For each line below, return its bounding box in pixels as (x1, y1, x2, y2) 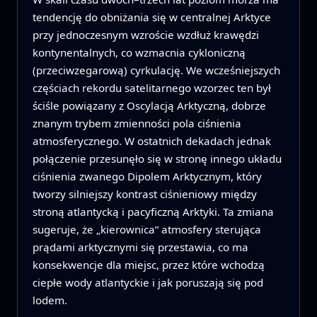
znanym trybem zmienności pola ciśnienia (32, 115, 241, 130)
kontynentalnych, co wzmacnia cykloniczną (32, 45, 246, 59)
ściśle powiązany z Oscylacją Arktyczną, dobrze (32, 98, 266, 113)
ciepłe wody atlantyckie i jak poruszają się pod (32, 275, 263, 289)
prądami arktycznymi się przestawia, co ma (32, 239, 248, 254)
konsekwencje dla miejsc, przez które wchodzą (32, 257, 265, 272)
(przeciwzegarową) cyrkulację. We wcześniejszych (32, 62, 280, 77)
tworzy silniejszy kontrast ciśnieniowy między (32, 186, 257, 201)
